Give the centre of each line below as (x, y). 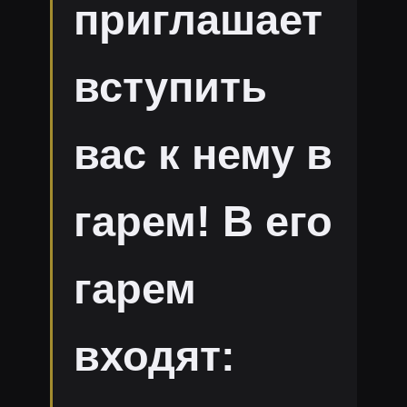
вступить (170, 88)
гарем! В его (203, 222)
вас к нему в (203, 155)
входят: (154, 357)
